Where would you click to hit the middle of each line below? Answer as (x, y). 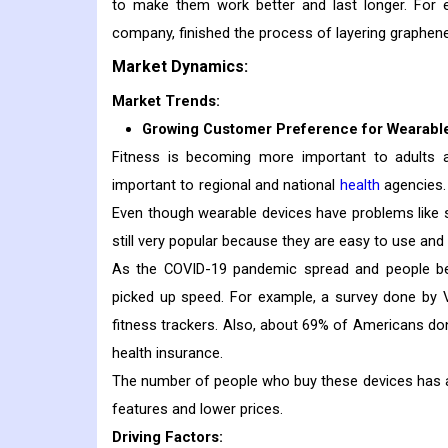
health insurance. (167, 353)
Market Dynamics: (180, 67)
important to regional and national (226, 185)
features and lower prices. (197, 409)
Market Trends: (166, 101)
